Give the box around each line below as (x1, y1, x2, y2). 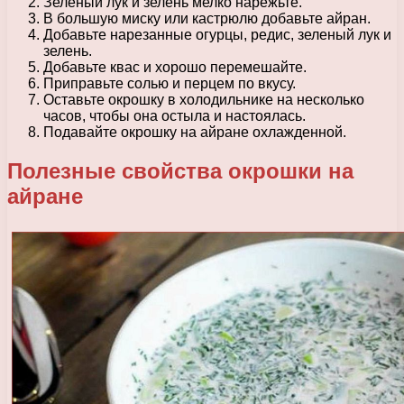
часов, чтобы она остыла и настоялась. (43, 107, 306, 124)
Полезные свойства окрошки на (7, 158, 353, 183)
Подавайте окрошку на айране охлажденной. (43, 124, 346, 140)
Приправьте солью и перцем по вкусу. (43, 75, 296, 91)
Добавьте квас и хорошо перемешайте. (43, 59, 307, 75)
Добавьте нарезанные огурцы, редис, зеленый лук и (43, 26, 391, 42)
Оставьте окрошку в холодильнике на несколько (43, 91, 364, 107)
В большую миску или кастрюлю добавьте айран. (43, 10, 371, 26)
